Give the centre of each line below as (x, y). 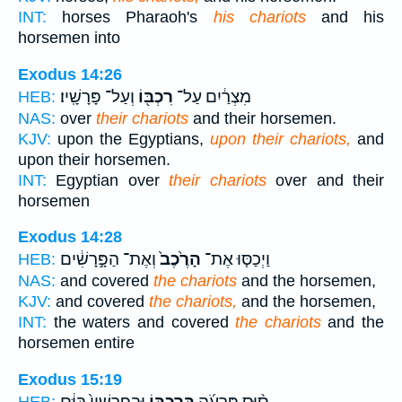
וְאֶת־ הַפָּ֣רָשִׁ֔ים (108, 260)
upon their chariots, (280, 139)
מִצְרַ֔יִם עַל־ (212, 96)
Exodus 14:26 (70, 74)
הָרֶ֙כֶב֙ (179, 260)
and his (345, 17)
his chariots (259, 17)
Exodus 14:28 (70, 237)
